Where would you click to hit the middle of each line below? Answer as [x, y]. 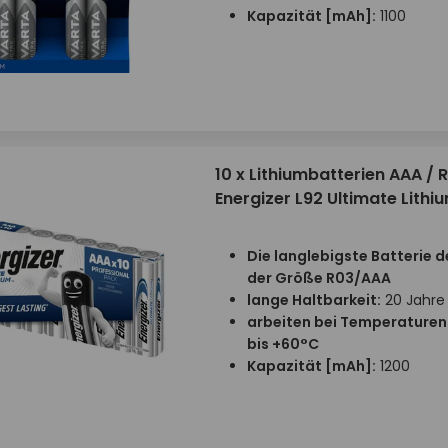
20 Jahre [412, 300]
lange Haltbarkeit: [313, 300]
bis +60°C [282, 344]
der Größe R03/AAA [318, 278]
